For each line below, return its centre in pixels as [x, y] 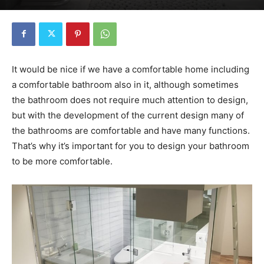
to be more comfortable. [62, 161]
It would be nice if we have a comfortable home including [131, 69]
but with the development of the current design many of [128, 115]
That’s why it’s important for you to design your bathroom [131, 146]
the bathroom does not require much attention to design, [130, 100]
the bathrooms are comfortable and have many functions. [131, 130]
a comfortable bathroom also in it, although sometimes [125, 84]
